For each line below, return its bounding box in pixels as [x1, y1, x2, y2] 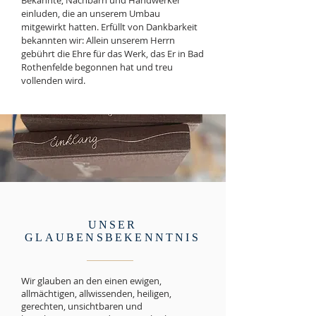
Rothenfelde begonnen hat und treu [21, 61, 173, 73]
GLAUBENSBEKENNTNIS [25, 231, 200, 243]
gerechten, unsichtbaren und [21, 300, 142, 312]
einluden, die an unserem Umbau [21, 7, 160, 20]
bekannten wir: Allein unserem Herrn [21, 34, 175, 47]
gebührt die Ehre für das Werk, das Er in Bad [21, 47, 204, 60]
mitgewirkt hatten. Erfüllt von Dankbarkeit [21, 20, 197, 33]
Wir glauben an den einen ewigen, [21, 274, 162, 287]
